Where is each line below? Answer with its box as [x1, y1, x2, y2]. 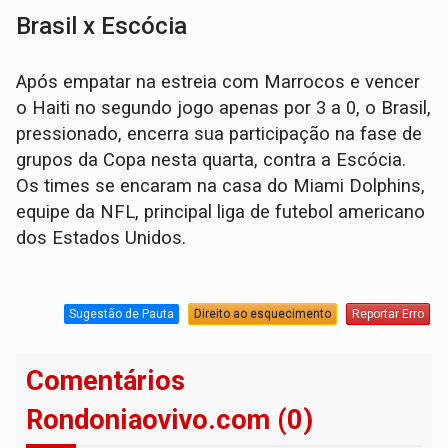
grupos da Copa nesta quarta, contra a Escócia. [16, 148, 407, 171]
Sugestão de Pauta [68, 307, 174, 322]
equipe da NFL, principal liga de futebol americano [16, 200, 426, 223]
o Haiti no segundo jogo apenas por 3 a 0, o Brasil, [16, 96, 432, 119]
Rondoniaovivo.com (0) [26, 403, 314, 436]
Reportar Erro [351, 307, 424, 322]
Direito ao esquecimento [193, 307, 331, 322]
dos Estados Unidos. [16, 226, 187, 249]
